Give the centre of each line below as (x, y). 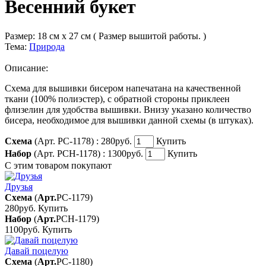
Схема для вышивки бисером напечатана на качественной (123, 88)
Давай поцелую (37, 251)
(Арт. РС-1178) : (65, 141)
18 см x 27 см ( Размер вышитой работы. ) (122, 36)
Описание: (26, 68)
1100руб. (23, 229)
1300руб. (126, 153)
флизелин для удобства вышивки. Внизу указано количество (128, 109)
